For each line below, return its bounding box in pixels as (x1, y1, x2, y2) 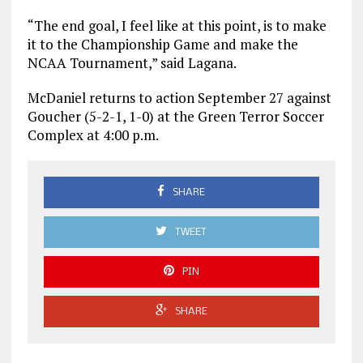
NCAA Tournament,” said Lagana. (27, 53, 237, 73)
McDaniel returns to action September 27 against (27, 88, 331, 108)
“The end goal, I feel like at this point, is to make (27, 16, 327, 36)
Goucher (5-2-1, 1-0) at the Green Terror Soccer (27, 107, 324, 126)
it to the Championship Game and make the (27, 35, 298, 54)
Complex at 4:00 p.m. (27, 126, 159, 145)
